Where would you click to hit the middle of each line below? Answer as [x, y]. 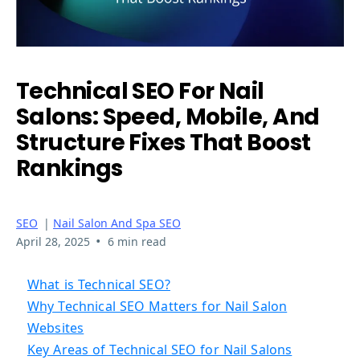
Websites [56, 328]
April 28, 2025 [53, 242]
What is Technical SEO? [99, 285]
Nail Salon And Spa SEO [117, 223]
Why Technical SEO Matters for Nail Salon [157, 307]
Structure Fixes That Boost [164, 143]
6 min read [137, 242]
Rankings [70, 169]
